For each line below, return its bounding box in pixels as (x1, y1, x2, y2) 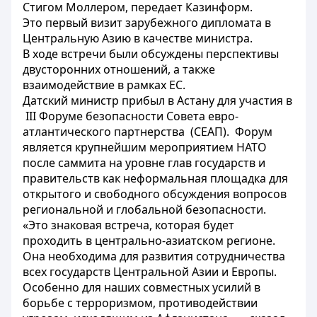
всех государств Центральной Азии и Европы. (23, 264, 277, 279)
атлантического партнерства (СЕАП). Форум (23, 124, 272, 139)
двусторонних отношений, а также (23, 62, 215, 77)
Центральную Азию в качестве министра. (23, 30, 253, 46)
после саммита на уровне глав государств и (23, 155, 265, 171)
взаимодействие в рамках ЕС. (23, 77, 185, 93)
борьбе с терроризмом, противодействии (23, 295, 258, 311)
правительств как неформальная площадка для (23, 171, 288, 186)
